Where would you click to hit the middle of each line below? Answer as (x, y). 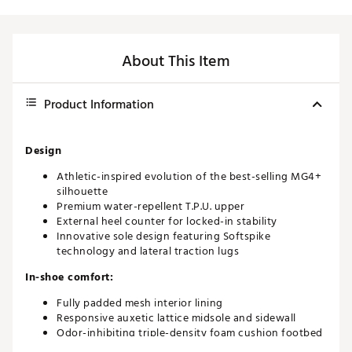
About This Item (176, 62)
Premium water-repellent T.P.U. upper (150, 207)
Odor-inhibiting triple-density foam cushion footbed (190, 333)
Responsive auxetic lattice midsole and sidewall (176, 318)
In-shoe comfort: (69, 277)
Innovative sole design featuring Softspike (163, 236)
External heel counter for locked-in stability (167, 222)
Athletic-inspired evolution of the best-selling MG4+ (189, 177)
